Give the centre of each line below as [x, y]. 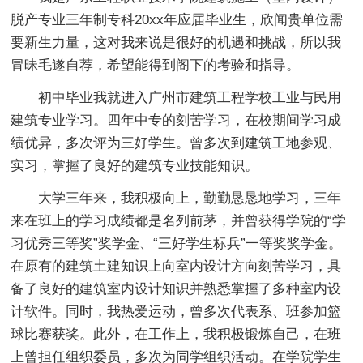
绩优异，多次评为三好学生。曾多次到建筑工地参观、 [176, 143]
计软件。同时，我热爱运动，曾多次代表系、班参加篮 [176, 311]
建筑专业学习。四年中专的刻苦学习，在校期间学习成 [176, 120]
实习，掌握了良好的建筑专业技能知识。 [135, 165]
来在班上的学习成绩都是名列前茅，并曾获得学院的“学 [179, 220]
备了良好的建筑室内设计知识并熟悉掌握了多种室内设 [176, 288]
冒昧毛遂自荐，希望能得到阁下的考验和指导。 [156, 65]
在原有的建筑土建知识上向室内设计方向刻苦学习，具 [176, 266]
